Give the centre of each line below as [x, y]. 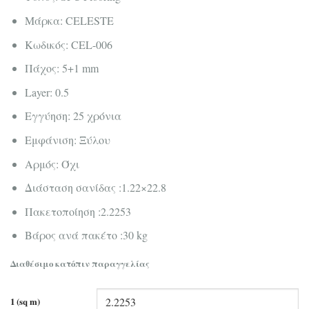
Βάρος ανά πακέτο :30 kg [86, 235]
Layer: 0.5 [47, 92]
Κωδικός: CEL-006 [68, 44]
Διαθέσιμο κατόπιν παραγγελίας [80, 264]
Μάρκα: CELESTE [69, 20]
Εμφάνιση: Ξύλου [67, 139]
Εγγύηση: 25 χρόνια [73, 116]
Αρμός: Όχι [52, 163]
